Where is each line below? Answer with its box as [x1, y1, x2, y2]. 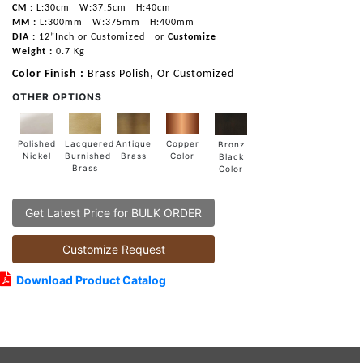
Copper [165, 139, 199, 149]
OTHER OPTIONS [12, 90, 102, 103]
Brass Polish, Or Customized [88, 67, 234, 80]
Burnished [65, 150, 111, 160]
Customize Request [62, 241, 165, 256]
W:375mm [89, 17, 140, 28]
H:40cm [133, 2, 171, 13]
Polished [17, 138, 56, 148]
